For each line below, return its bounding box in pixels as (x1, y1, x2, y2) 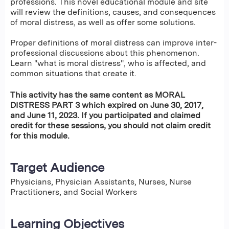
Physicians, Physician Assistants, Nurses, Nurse (10, 177, 192, 187)
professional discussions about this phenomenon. (10, 48, 199, 58)
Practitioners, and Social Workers (10, 187, 137, 197)
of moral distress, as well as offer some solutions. (10, 17, 196, 27)
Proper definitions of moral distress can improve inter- (10, 37, 217, 48)
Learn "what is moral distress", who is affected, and (10, 58, 206, 68)
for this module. (10, 131, 72, 141)
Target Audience (10, 160, 104, 175)
